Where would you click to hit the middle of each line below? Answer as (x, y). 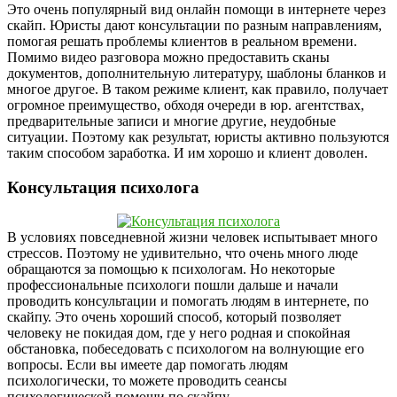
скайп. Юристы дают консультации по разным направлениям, (195, 25)
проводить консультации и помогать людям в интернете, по (188, 301)
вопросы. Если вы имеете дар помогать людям (148, 365)
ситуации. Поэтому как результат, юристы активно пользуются (198, 136)
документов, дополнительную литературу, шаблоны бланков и (197, 73)
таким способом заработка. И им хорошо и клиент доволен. (187, 152)
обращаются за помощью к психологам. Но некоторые (171, 269)
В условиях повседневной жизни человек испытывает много (192, 237)
